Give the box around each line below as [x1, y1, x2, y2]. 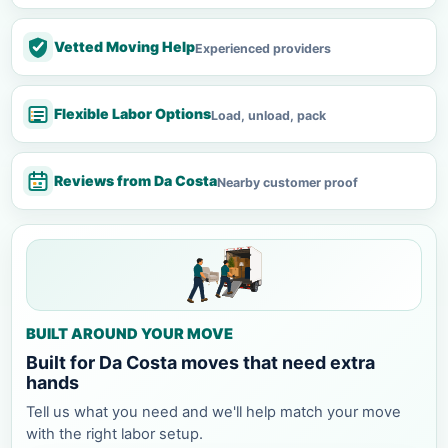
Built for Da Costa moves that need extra [26, 351, 375, 373]
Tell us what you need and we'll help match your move [26, 402, 401, 421]
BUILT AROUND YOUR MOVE [26, 324, 233, 343]
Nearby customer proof [217, 174, 358, 190]
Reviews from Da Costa [54, 171, 217, 189]
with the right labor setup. [26, 424, 203, 443]
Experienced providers [195, 40, 331, 56]
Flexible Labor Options [54, 104, 211, 122]
